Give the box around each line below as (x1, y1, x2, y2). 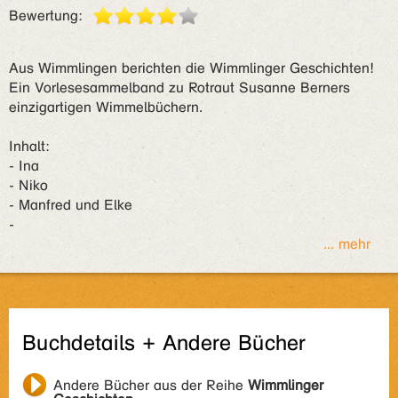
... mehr (322, 235, 370, 252)
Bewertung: (9, 7, 83, 24)
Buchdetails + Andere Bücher (22, 330, 306, 356)
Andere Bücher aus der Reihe (53, 377, 248, 394)
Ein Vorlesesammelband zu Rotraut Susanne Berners (9, 79, 350, 96)
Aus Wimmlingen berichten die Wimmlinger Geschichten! (9, 60, 374, 76)
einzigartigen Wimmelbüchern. (9, 99, 203, 115)
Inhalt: (9, 138, 50, 155)
